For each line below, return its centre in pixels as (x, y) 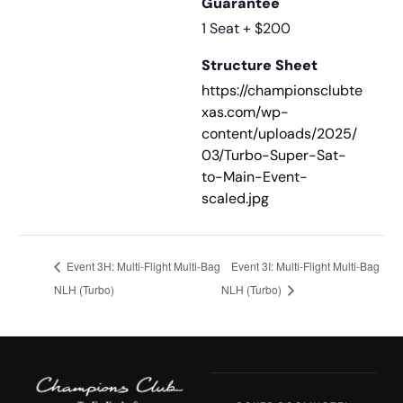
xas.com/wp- (245, 112)
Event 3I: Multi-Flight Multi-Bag (306, 265)
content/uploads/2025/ (279, 133)
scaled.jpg (235, 198)
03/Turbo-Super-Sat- (274, 155)
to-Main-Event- (255, 176)
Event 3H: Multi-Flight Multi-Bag (142, 265)
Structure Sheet (260, 65)
